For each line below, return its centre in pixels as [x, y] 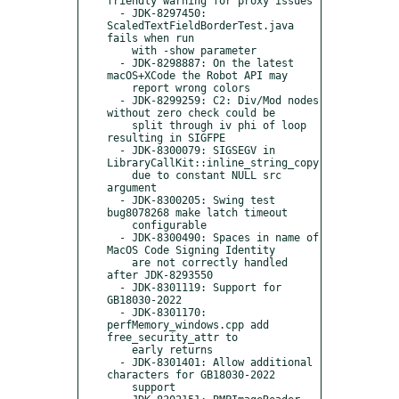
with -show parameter [119, 50]
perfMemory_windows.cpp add [188, 325]
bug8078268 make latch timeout [197, 212]
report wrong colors [119, 88]
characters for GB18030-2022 [191, 375]
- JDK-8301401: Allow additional [113, 362]
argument [132, 187]
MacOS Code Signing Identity [191, 250]
